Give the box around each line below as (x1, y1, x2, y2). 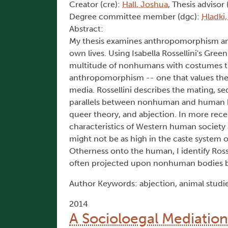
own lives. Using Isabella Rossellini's (69, 48, 204, 59)
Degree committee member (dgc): (69, 12, 202, 22)
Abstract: (69, 24, 103, 34)
